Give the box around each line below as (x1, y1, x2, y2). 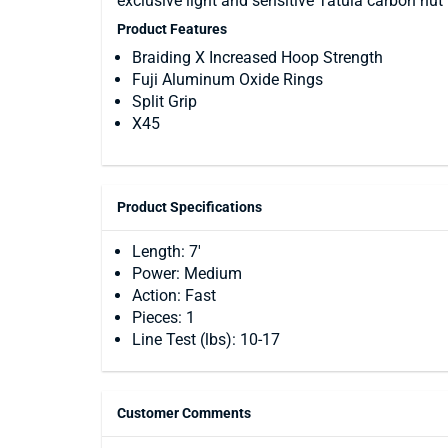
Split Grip (132, 92, 197, 111)
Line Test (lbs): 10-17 (132, 330, 280, 349)
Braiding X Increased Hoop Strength (132, 48, 383, 67)
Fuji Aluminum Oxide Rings (132, 70, 323, 89)
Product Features (117, 21, 227, 37)
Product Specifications (117, 199, 262, 215)
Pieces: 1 (132, 308, 195, 327)
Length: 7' (132, 242, 201, 261)
